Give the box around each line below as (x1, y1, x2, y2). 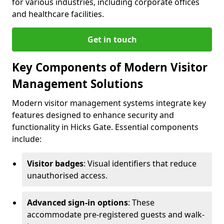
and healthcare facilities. (12, 8, 104, 20)
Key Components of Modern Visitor (12, 59, 207, 75)
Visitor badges (27, 158, 83, 169)
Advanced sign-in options (27, 197, 128, 208)
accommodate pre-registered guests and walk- (27, 209, 204, 220)
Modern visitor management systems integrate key (12, 97, 206, 109)
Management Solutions (12, 76, 143, 92)
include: (12, 133, 41, 145)
